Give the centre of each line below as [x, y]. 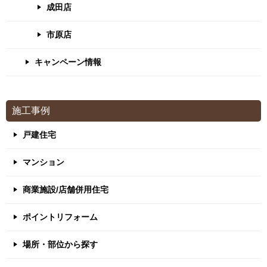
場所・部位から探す [60, 244]
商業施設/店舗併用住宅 [66, 190]
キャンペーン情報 [68, 62]
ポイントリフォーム [60, 217]
